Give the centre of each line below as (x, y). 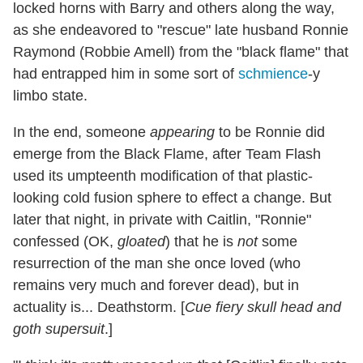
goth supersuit (59, 329)
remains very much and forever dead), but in (156, 286)
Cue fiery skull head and (263, 307)
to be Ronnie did (270, 132)
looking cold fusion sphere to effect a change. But (172, 198)
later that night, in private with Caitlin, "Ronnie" (162, 220)
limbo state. (50, 96)
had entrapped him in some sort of (126, 74)
